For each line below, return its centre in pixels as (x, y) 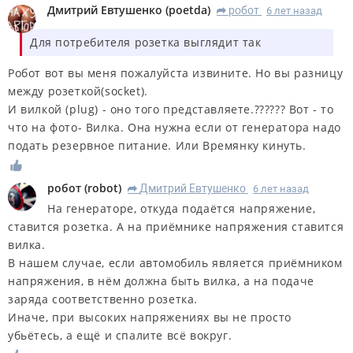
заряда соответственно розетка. (103, 299)
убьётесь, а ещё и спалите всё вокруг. (120, 336)
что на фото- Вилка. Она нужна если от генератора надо (175, 127)
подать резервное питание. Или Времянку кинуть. (157, 145)
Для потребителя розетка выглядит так (146, 42)
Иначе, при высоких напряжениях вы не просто (150, 318)
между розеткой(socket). (78, 91)
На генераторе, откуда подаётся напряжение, (182, 209)
